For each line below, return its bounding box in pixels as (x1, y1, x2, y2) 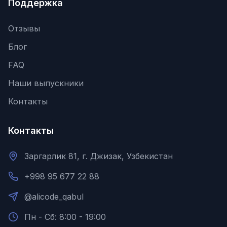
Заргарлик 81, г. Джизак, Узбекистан (24, 151, 173, 161)
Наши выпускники (8, 78, 84, 88)
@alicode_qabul (24, 192, 84, 202)
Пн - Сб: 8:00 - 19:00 (24, 212, 106, 222)
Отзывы (8, 23, 40, 33)
